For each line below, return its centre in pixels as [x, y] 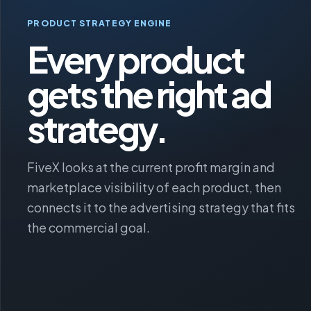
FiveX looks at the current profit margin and [151, 167]
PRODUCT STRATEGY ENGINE [100, 23]
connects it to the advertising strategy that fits [161, 207]
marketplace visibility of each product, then [154, 187]
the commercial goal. [89, 227]
